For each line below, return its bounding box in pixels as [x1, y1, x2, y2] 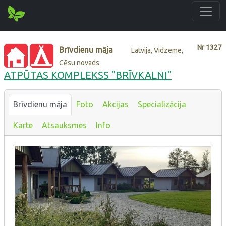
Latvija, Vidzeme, [131, 46, 184, 54]
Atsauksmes [42, 120, 87, 130]
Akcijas [102, 99, 129, 109]
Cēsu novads [59, 58, 100, 67]
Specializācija [138, 99, 186, 109]
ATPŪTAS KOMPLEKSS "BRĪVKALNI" [4, 69, 172, 81]
